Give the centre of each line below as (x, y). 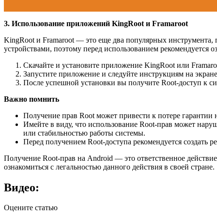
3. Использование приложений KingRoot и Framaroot (96, 23)
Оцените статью (31, 208)
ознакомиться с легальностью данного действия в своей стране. (109, 167)
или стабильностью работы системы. (84, 133)
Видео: (22, 187)
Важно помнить (31, 99)
